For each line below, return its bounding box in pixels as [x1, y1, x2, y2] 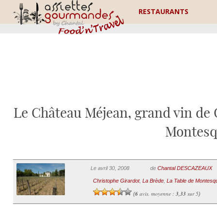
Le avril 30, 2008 [90, 165, 129, 171]
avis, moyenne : [138, 190, 176, 197]
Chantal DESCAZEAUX [157, 165, 212, 171]
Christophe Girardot [93, 178, 139, 184]
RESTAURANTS [139, 7, 189, 16]
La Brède [142, 178, 164, 184]
